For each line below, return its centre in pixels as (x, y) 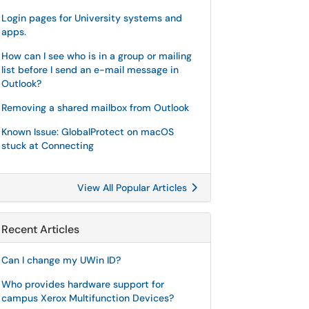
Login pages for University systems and (92, 18)
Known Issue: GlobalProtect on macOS (88, 132)
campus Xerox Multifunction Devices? (88, 298)
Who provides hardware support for (83, 284)
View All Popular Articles (133, 188)
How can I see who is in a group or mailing (97, 56)
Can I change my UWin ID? (61, 260)
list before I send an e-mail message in (90, 70)
